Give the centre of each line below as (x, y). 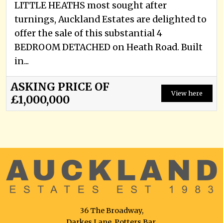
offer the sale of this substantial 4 (88, 33)
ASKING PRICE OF (60, 87)
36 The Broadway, (111, 210)
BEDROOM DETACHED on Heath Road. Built (109, 47)
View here (187, 93)
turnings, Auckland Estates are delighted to (111, 19)
